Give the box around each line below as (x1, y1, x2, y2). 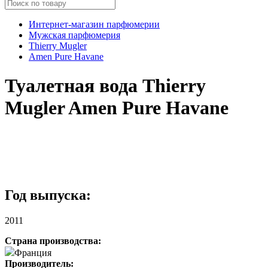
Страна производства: (5, 235, 101, 246)
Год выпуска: (5, 187, 91, 203)
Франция (14, 247, 51, 258)
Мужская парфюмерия (29, 29, 120, 40)
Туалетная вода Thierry (5, 75, 206, 97)
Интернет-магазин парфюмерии (29, 19, 160, 29)
